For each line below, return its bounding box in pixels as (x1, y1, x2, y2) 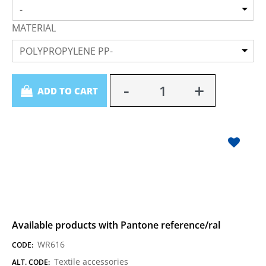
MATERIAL (12, 21, 56, 34)
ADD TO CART (37, 84, 98, 97)
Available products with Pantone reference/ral (12, 218, 220, 232)
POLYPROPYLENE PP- (20, 45, 113, 58)
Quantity (11, 74, 50, 87)
